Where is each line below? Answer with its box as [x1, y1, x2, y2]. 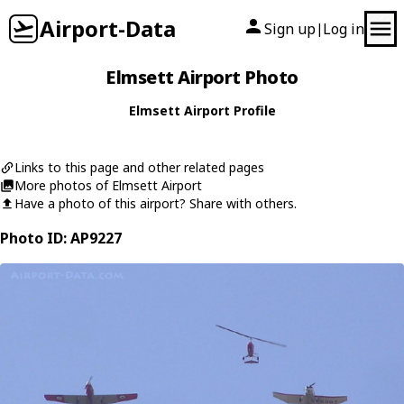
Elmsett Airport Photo [106, 65, 298, 89]
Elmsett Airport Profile [128, 102, 276, 119]
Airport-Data [40, 14, 176, 43]
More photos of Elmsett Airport [14, 177, 202, 194]
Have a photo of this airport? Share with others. [14, 195, 297, 212]
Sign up [264, 19, 316, 39]
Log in [323, 19, 364, 39]
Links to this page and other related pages [14, 159, 264, 176]
